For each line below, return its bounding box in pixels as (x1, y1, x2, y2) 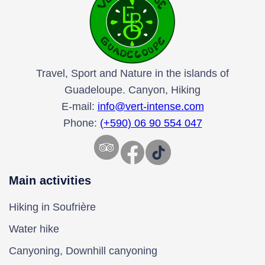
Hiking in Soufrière (9, 201, 96, 213)
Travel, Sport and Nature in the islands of (36, 67, 229, 79)
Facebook (118, 135, 132, 167)
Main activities (9, 173, 91, 187)
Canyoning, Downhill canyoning (9, 244, 157, 257)
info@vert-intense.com (97, 100, 204, 112)
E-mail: (61, 100, 98, 112)
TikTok (150, 143, 158, 160)
